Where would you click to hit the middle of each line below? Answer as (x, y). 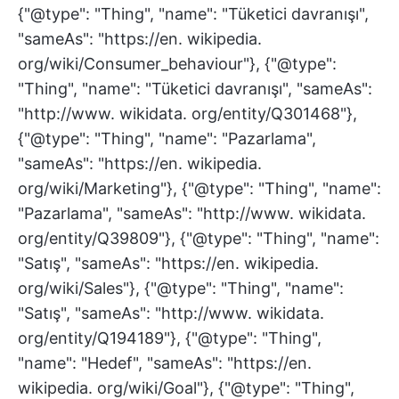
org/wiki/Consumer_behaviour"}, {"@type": (177, 64)
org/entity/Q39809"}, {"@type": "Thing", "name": (199, 238)
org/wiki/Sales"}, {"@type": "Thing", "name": (181, 288)
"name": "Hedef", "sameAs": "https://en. (165, 363)
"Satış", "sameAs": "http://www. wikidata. (171, 313)
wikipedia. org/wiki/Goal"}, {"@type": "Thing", (186, 388)
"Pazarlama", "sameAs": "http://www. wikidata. (192, 213)
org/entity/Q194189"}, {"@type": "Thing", (170, 338)
